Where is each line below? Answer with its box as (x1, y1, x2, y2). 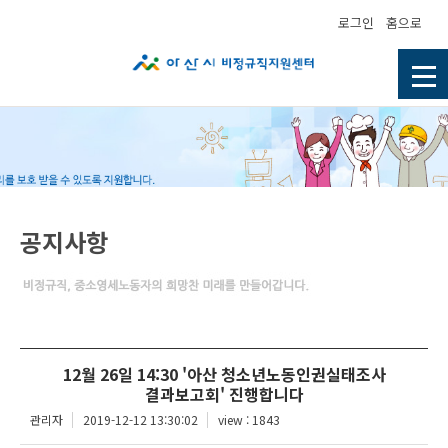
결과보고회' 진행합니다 (144, 382, 304, 406)
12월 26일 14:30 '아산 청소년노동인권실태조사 (62, 362, 386, 386)
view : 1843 (218, 411, 280, 428)
